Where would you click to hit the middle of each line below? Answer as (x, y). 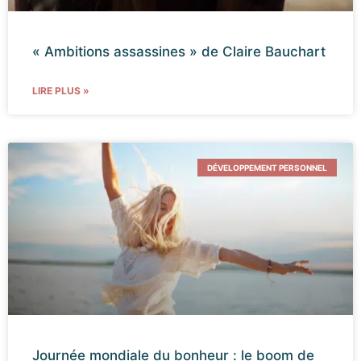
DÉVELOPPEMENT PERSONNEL (267, 167)
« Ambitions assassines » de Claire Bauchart (179, 51)
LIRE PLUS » (61, 90)
